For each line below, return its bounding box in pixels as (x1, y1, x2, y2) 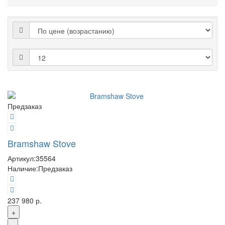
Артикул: (8, 153, 36, 163)
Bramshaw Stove (8, 136, 76, 150)
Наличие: (8, 163, 38, 173)
